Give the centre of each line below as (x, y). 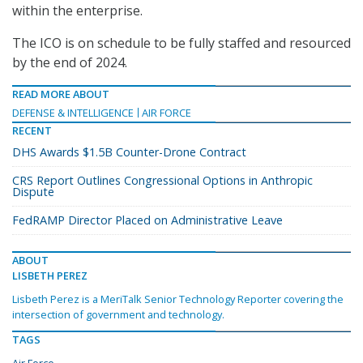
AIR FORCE (167, 113)
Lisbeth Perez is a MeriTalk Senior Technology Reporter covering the (178, 299)
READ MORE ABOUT (61, 94)
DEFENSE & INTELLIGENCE (73, 113)
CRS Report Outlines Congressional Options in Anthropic (162, 181)
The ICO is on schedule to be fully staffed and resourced (181, 43)
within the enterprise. (77, 11)
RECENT (32, 131)
